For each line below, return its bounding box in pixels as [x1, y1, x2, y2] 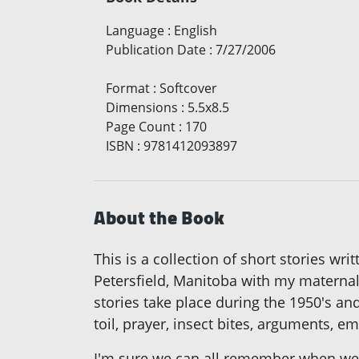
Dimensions [106, 98, 178, 116]
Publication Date [106, 40, 206, 58]
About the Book [94, 199, 224, 236]
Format [106, 79, 150, 97]
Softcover [159, 79, 217, 97]
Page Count [106, 117, 175, 135]
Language [106, 21, 164, 39]
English [174, 21, 217, 39]
